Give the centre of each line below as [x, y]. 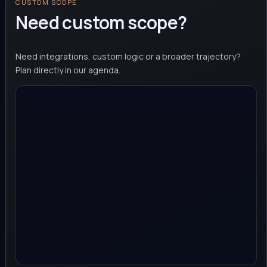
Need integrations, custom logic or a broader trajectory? [128, 56]
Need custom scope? [101, 22]
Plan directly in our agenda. [68, 70]
